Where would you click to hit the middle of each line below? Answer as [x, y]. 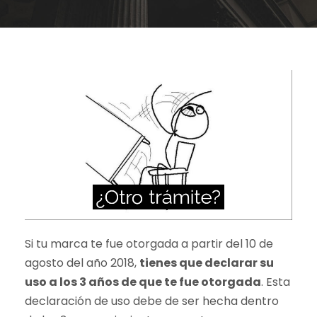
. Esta [276, 282]
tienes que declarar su [207, 263]
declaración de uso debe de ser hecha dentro [152, 301]
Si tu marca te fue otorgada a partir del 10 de [149, 244]
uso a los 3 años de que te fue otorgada [143, 282]
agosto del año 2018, [82, 263]
